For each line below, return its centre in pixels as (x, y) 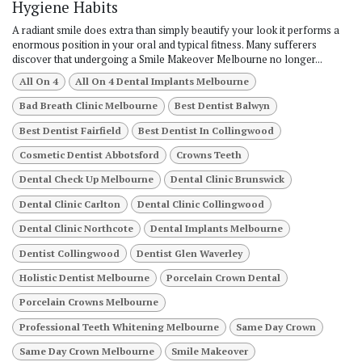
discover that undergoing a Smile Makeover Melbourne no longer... (167, 59)
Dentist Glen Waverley (190, 253)
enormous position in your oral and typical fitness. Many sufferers (164, 44)
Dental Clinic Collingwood (201, 204)
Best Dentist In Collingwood (206, 130)
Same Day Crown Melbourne (86, 351)
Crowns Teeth (209, 155)
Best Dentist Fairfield (70, 130)
